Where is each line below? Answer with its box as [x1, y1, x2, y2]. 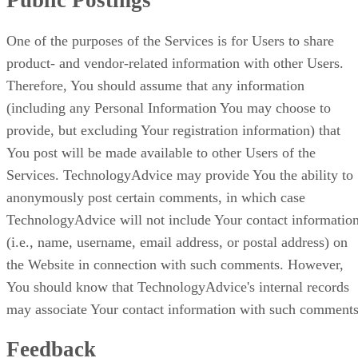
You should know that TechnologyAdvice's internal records [6, 278, 349, 295]
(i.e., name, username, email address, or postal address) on [6, 233, 348, 250]
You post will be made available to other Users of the [6, 144, 316, 161]
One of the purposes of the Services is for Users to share [6, 32, 334, 49]
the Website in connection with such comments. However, [6, 256, 344, 272]
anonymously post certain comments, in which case [6, 189, 305, 205]
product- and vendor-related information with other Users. [6, 54, 344, 71]
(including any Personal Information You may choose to [6, 99, 331, 116]
